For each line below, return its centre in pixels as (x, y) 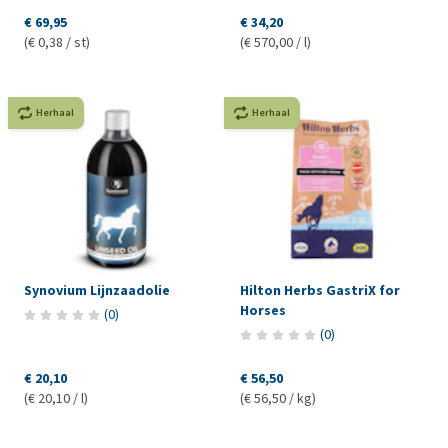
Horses (262, 310)
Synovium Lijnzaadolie (97, 290)
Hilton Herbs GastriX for (319, 290)
